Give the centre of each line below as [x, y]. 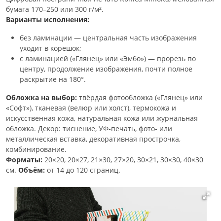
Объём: [32, 170]
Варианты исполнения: [48, 19]
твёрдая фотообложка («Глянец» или [140, 97]
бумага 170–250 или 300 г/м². [55, 9]
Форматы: [24, 159]
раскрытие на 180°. [53, 79]
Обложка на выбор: [41, 97]
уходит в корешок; [51, 48]
